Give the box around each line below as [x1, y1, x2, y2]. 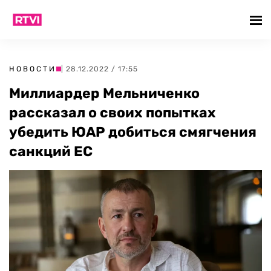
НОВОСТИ [9, 65, 56, 73]
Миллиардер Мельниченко [9, 85, 200, 102]
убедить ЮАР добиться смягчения [9, 123, 256, 140]
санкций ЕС [9, 143, 93, 160]
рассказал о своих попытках [9, 104, 216, 121]
